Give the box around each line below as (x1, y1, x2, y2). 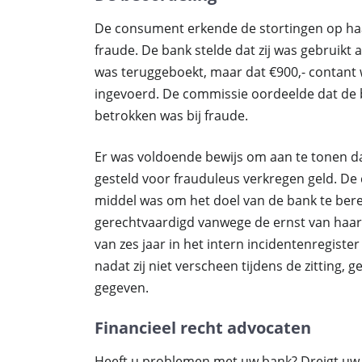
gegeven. (95, 279, 149, 297)
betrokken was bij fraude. (95, 107, 248, 124)
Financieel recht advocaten (95, 317, 311, 339)
